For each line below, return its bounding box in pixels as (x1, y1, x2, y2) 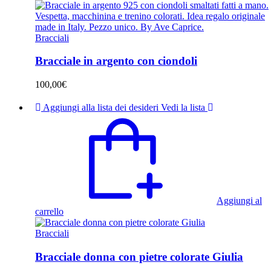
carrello (35, 206, 64, 217)
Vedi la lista (161, 102, 205, 113)
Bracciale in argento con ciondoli (35, 54, 197, 68)
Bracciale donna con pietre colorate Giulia (35, 250, 243, 263)
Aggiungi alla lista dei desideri (43, 102, 158, 113)
